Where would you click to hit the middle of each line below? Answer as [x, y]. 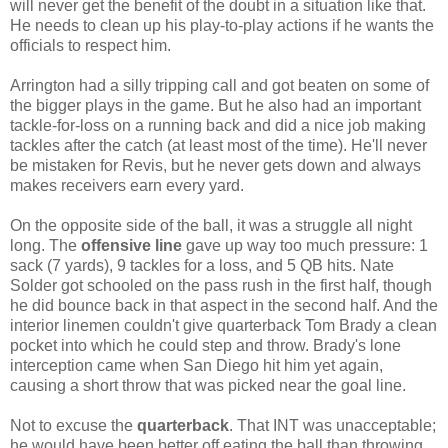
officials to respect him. [90, 45]
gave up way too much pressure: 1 [305, 245]
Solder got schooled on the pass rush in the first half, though [221, 285]
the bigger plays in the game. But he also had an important [215, 105]
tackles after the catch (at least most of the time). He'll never [218, 145]
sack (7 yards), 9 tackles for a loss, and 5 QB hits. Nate [202, 265]
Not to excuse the [73, 425]
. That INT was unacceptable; [332, 425]
